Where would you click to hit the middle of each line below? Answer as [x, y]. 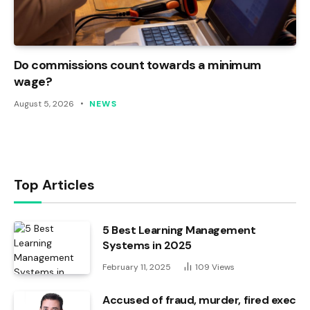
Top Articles [54, 184]
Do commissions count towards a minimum [138, 65]
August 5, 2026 [44, 103]
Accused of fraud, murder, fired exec [199, 300]
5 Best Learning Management [179, 230]
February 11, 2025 [137, 267]
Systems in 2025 [147, 245]
